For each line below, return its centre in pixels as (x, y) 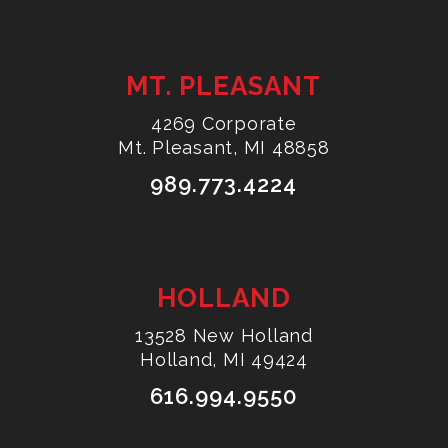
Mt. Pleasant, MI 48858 (224, 148)
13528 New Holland (224, 336)
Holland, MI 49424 (224, 360)
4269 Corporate (224, 124)
